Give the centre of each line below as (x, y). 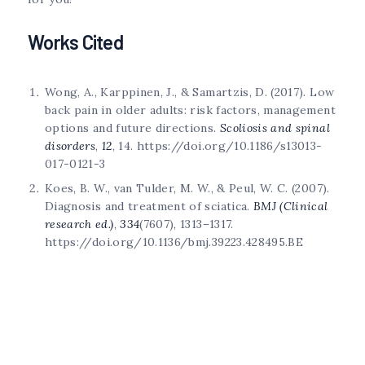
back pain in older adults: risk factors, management (190, 110)
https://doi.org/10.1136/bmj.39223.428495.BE (174, 242)
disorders (70, 146)
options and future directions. (132, 128)
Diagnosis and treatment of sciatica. (149, 207)
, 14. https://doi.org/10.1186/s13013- (217, 146)
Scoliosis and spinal (275, 128)
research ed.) (79, 224)
